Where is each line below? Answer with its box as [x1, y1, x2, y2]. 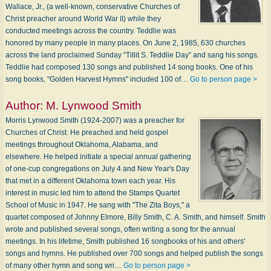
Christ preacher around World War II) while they [5, 14, 161, 23]
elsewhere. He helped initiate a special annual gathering [5, 152, 191, 161]
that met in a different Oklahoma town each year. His [5, 176, 175, 185]
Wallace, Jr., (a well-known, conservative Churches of [5, 2, 180, 11]
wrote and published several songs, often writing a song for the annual [5, 224, 235, 233]
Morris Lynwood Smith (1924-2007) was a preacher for [5, 116, 184, 125]
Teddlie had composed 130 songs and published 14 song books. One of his [5, 62, 253, 71]
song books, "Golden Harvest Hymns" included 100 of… [5, 74, 190, 83]
